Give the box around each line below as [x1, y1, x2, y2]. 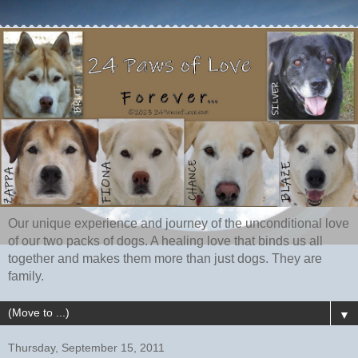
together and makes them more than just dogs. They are [8, 252, 322, 266]
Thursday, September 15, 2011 [8, 341, 165, 355]
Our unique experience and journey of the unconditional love [8, 217, 349, 231]
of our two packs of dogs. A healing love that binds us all [8, 234, 323, 249]
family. [8, 269, 44, 284]
